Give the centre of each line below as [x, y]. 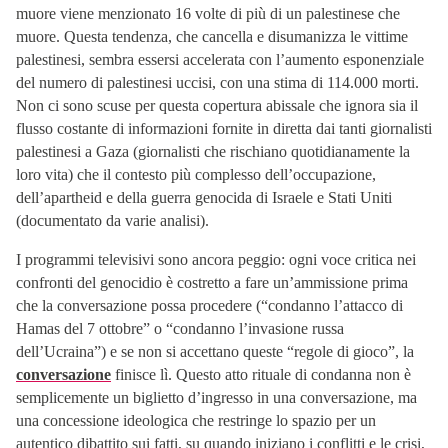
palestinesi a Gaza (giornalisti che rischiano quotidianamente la [213, 151]
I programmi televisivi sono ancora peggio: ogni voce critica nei [216, 259]
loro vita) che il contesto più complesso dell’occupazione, [196, 174]
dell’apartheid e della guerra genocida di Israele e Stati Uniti [204, 197]
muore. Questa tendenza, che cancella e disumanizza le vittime [212, 36]
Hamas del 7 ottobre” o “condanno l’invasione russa [180, 328]
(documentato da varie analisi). [112, 220]
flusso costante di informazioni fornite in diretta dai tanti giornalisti [224, 128]
